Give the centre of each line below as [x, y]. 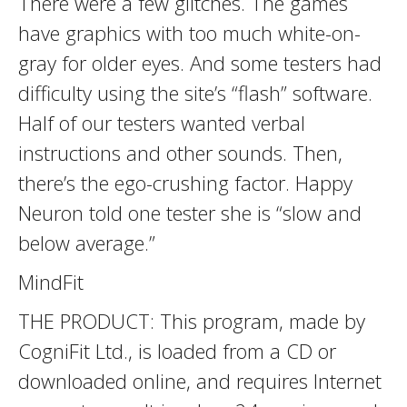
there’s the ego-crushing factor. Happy [185, 183]
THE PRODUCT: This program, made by [192, 321]
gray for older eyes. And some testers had [200, 63]
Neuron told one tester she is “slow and [190, 213]
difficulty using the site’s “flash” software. [195, 93]
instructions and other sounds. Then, [180, 153]
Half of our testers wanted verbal [162, 123]
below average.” [87, 243]
